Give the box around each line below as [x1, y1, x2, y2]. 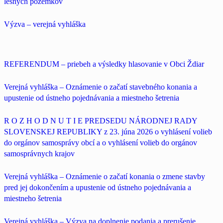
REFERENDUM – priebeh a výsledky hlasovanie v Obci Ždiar [4, 59, 204, 68]
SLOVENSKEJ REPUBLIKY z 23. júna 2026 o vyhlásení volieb [4, 127, 212, 136]
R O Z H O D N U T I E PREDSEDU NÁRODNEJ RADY [4, 116, 197, 125]
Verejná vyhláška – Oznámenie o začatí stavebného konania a [4, 82, 197, 91]
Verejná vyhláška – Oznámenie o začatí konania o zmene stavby [4, 172, 205, 181]
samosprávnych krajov [4, 149, 75, 158]
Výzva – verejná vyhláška [4, 19, 86, 28]
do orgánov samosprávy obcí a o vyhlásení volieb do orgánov [4, 138, 197, 147]
